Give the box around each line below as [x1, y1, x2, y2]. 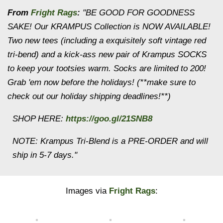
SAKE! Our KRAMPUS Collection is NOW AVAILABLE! [7, 22, 211, 31]
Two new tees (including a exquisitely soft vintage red [7, 36, 206, 45]
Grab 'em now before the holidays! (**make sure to [7, 78, 196, 87]
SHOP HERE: [12, 114, 66, 123]
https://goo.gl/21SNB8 [66, 114, 152, 123]
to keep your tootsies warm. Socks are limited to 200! [7, 64, 206, 73]
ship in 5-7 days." [12, 150, 77, 160]
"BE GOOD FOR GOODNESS [80, 8, 195, 17]
